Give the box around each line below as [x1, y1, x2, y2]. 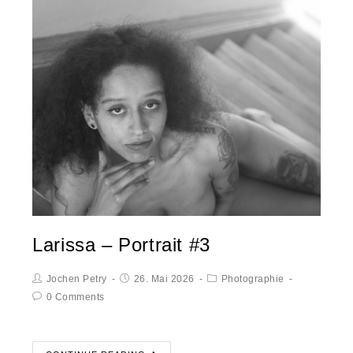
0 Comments [46, 292, 105, 303]
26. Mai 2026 [133, 273, 195, 285]
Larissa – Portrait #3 [32, 234, 210, 256]
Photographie [221, 273, 284, 285]
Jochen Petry [46, 273, 107, 285]
